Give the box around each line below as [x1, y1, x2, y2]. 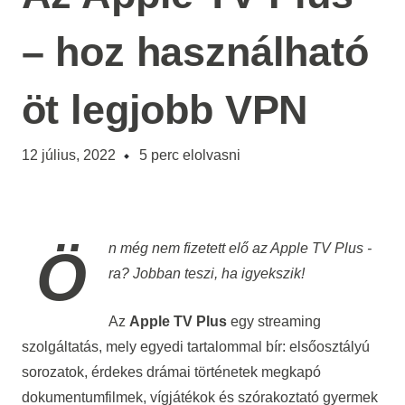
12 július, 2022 [21, 146, 116, 163]
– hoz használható [21, 28, 369, 74]
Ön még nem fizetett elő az [108, 240, 270, 256]
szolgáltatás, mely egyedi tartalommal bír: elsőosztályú [21, 339, 370, 355]
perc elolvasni [150, 146, 240, 163]
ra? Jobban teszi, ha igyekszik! [108, 265, 305, 281]
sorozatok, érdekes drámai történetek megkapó [21, 364, 321, 381]
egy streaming [226, 314, 321, 330]
